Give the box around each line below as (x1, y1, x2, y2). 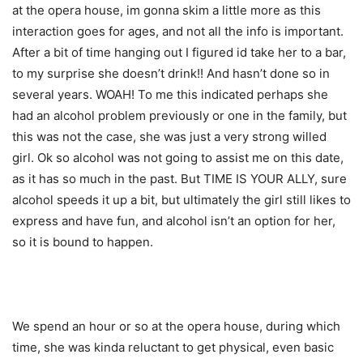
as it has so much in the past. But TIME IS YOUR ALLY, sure (12, 170, 347, 186)
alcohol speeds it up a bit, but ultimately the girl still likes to (12, 191, 351, 207)
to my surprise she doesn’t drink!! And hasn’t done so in (12, 65, 330, 81)
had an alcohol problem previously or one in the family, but (12, 107, 347, 123)
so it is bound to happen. (12, 233, 153, 250)
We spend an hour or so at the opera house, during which (12, 318, 340, 334)
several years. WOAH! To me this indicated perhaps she (12, 86, 328, 102)
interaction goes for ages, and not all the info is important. (12, 23, 344, 39)
